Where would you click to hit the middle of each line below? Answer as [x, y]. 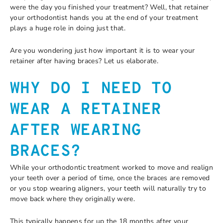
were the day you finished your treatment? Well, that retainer [110, 7]
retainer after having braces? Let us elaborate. [84, 61]
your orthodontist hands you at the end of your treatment [104, 17]
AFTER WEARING [76, 131]
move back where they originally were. [72, 199]
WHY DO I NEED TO [91, 89]
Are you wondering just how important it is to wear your [103, 51]
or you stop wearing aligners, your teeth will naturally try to [108, 188]
